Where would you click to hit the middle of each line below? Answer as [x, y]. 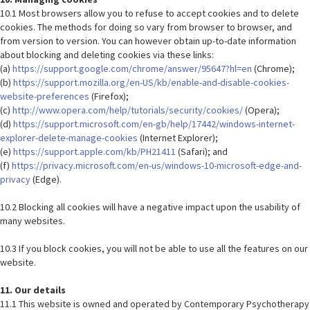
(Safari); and [202, 152]
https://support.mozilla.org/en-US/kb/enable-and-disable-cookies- [151, 82]
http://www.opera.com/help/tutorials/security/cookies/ [128, 110]
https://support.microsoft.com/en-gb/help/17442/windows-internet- [154, 124]
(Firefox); [109, 96]
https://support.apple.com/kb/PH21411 [94, 152]
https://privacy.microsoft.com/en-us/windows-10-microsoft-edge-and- [157, 165]
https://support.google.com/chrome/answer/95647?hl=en [132, 69]
